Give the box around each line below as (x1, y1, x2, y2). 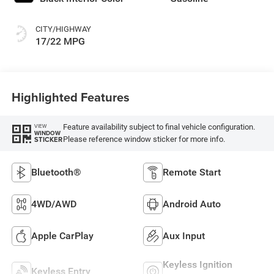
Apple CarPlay (31, 229, 94, 242)
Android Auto (163, 198, 221, 210)
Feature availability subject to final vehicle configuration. (62, 122, 255, 131)
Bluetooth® (31, 166, 81, 178)
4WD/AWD (31, 198, 76, 210)
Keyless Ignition (163, 258, 232, 270)
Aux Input (163, 229, 205, 242)
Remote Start (163, 166, 221, 178)
